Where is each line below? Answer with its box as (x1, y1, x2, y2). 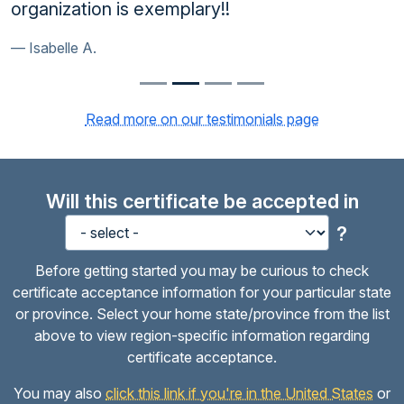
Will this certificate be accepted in (45, 189, 359, 214)
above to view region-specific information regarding (34, 326, 370, 345)
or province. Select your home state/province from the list (14, 305, 390, 324)
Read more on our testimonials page (85, 110, 319, 129)
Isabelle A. (29, 39, 96, 58)
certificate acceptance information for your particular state (13, 283, 391, 302)
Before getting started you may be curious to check (35, 262, 369, 280)
